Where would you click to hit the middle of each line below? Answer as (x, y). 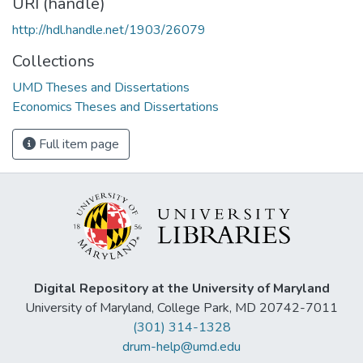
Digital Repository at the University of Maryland (181, 289)
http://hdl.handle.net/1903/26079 (109, 30)
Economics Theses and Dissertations (115, 107)
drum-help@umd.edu (181, 347)
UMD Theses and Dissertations (101, 87)
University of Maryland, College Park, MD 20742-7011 (181, 308)
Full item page (77, 144)
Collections (53, 61)
